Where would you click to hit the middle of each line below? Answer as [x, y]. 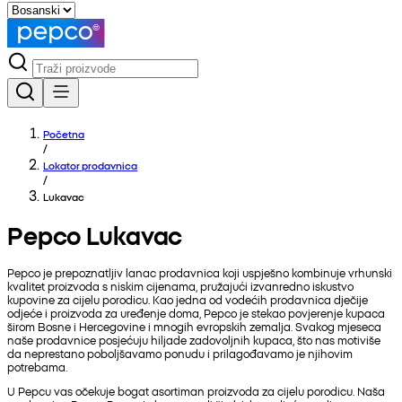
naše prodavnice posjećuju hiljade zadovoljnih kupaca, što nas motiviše [194, 339]
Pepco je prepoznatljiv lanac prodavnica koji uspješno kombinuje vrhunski [200, 272]
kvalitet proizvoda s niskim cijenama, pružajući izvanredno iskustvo [180, 285]
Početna [64, 134]
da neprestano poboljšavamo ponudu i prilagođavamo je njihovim [180, 353]
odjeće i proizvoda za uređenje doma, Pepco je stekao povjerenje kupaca [196, 312]
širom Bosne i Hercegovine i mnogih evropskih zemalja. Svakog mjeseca [194, 326]
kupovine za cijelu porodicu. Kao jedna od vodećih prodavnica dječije [188, 299]
